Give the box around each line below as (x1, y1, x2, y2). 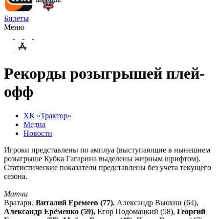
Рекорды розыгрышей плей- (4, 65, 205, 83)
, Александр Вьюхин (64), (113, 198, 198, 207)
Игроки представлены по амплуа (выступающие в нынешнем (4, 145, 210, 154)
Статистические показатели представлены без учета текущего (4, 163, 211, 172)
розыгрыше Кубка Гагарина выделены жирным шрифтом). (4, 154, 200, 163)
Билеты (4, 14, 29, 22)
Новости (23, 129, 52, 137)
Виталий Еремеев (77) (36, 198, 113, 207)
